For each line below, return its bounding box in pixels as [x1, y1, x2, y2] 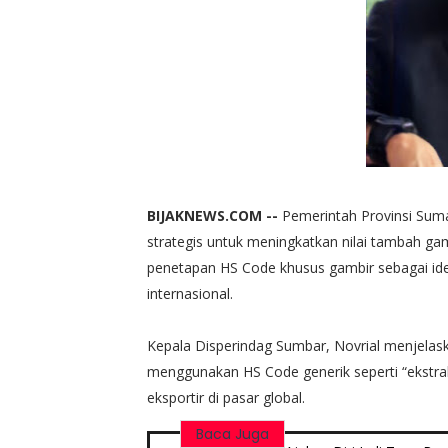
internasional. [147, 283, 233, 303]
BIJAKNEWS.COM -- [147, 205, 282, 225]
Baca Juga [196, 423, 269, 444]
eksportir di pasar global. [147, 387, 305, 407]
